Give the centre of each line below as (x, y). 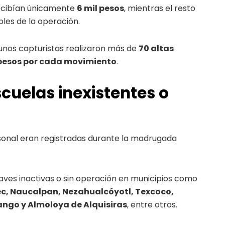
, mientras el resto (160, 8)
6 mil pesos (100, 8)
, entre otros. (152, 205)
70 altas (156, 48)
